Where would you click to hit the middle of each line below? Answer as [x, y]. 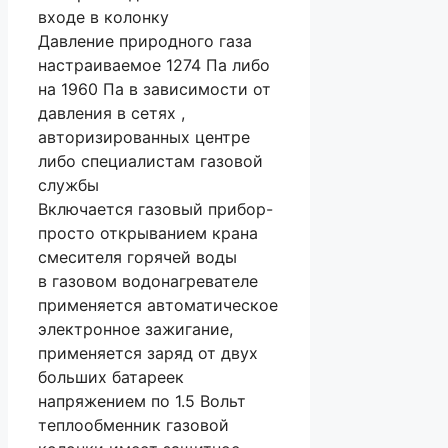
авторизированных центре [144, 137]
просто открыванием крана [148, 233]
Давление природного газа [145, 41]
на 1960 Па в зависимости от [154, 89]
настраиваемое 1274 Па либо [154, 65]
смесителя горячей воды [140, 257]
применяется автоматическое [158, 305]
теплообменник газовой [133, 425]
